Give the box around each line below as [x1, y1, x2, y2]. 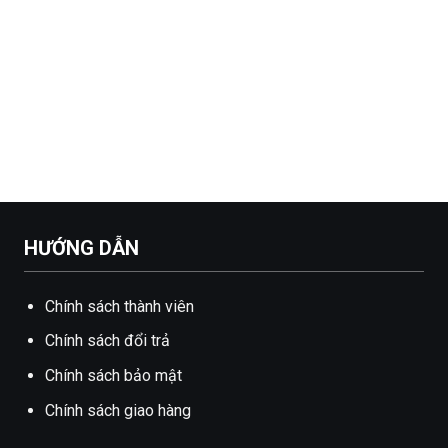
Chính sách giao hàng [44, 400, 191, 420]
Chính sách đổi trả [44, 331, 170, 351]
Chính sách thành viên [44, 296, 194, 316]
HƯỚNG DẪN [24, 235, 139, 260]
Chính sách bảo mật [44, 366, 182, 386]
